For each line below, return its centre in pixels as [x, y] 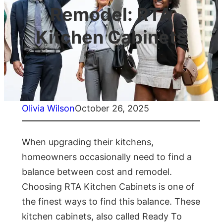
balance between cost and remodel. [97, 172]
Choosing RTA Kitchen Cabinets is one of [108, 187]
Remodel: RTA [111, 15]
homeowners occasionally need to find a [107, 157]
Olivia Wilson [48, 109]
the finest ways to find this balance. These [111, 202]
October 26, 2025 [112, 109]
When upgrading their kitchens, [88, 142]
